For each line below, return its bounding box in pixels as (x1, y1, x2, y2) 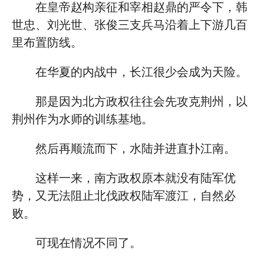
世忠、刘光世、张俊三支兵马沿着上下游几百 (12, 18, 247, 31)
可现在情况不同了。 (35, 236, 141, 249)
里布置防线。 (12, 36, 82, 49)
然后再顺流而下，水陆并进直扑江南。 (35, 142, 236, 155)
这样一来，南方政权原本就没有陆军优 (35, 171, 236, 184)
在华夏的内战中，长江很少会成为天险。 (35, 65, 247, 78)
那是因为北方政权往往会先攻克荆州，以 (35, 95, 247, 108)
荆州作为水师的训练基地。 (12, 113, 153, 126)
